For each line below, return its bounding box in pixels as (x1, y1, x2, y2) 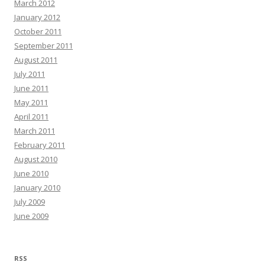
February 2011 (14, 140, 65, 151)
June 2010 (14, 168, 49, 179)
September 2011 (14, 40, 73, 51)
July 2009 (14, 196, 45, 208)
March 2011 (14, 125, 55, 137)
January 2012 (14, 12, 60, 23)
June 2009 (14, 211, 49, 222)
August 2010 (14, 154, 57, 165)
